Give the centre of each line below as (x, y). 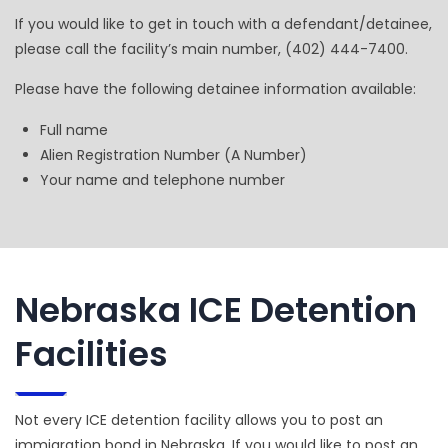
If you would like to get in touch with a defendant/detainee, (223, 23)
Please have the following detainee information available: (215, 88)
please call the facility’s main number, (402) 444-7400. (211, 48)
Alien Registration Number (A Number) (173, 154)
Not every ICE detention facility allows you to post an (199, 419)
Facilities (91, 353)
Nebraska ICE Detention (216, 309)
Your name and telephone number (162, 179)
